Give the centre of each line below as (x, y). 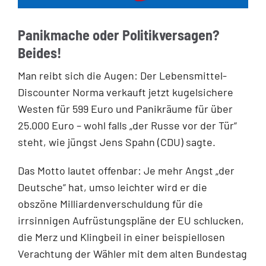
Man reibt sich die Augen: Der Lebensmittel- (122, 75)
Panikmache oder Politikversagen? (119, 35)
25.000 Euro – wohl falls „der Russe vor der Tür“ (127, 125)
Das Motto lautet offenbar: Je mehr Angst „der (126, 170)
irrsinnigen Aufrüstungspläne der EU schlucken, (131, 220)
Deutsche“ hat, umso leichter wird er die (113, 187)
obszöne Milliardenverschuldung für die (110, 203)
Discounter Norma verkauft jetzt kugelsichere (126, 92)
